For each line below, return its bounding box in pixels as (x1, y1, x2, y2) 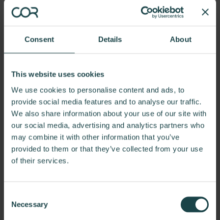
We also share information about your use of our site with (11, 109, 207, 117)
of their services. (11, 156, 69, 165)
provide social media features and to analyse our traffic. (11, 97, 202, 106)
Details (98, 35, 122, 44)
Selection (3, 202, 33, 210)
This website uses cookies (11, 70, 105, 79)
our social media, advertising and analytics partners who (11, 121, 204, 129)
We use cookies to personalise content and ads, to (11, 85, 185, 94)
